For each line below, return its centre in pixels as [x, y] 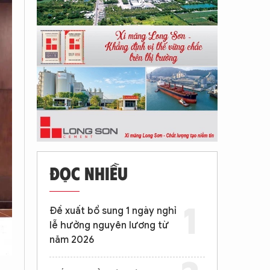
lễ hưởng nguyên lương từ [109, 225]
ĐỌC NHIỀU [89, 173]
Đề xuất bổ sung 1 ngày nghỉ [113, 211]
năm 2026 [72, 240]
